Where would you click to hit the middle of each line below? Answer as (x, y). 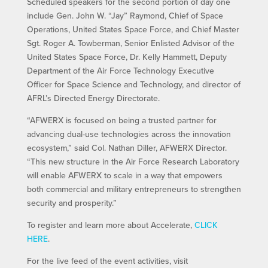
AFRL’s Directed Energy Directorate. (93, 98)
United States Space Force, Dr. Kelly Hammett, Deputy (127, 57)
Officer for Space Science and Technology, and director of (133, 85)
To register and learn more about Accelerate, (110, 225)
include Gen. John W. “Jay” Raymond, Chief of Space (125, 16)
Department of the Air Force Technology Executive (120, 71)
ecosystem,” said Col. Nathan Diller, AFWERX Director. (127, 148)
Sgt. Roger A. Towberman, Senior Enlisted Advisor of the (130, 43)
